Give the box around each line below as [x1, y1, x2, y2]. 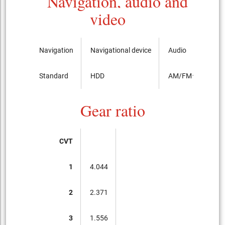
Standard [39, 71, 69, 80]
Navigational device [90, 46, 152, 54]
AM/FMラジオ [168, 71, 213, 80]
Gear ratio [80, 99, 145, 121]
